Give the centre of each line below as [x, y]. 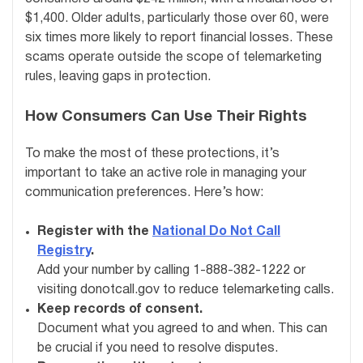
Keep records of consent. [120, 309]
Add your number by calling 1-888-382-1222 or [171, 270]
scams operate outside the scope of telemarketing [173, 57]
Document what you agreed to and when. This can [182, 329]
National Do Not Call [216, 231]
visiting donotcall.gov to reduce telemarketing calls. [186, 290]
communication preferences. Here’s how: [144, 192]
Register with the [95, 231]
